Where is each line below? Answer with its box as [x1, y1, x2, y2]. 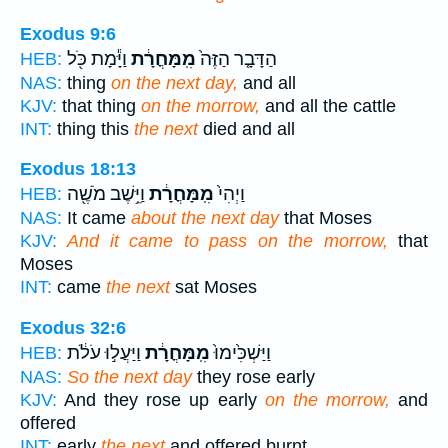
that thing [57, 95, 141, 116]
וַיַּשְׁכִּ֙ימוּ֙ [210, 341, 271, 364]
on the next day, [111, 72, 238, 93]
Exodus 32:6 [20, 317, 126, 338]
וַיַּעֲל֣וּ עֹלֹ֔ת [67, 341, 141, 364]
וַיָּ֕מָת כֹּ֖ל [67, 47, 127, 70]
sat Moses [170, 277, 257, 298]
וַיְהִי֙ [214, 183, 245, 206]
